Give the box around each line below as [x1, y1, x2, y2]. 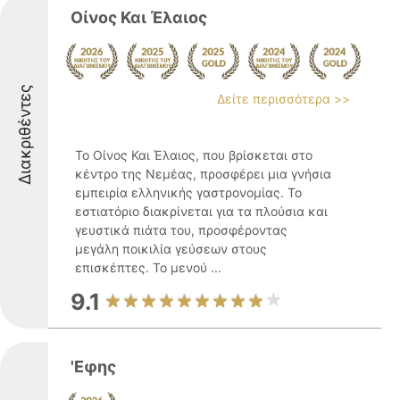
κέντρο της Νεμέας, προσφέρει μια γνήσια [75, 166, 331, 181]
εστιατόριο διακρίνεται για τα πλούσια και [75, 204, 328, 219]
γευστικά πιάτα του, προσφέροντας [75, 222, 287, 237]
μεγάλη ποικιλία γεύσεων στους [75, 241, 267, 256]
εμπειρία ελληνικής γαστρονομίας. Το [75, 185, 302, 200]
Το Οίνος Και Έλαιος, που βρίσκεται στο [75, 147, 312, 162]
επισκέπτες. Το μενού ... [75, 260, 221, 275]
